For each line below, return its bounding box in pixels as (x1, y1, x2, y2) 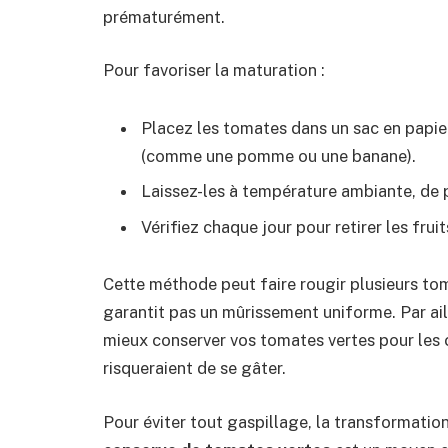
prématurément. (103, 6, 225, 27)
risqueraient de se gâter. (103, 358, 286, 379)
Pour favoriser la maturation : (103, 60, 325, 81)
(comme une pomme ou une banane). (141, 145, 416, 166)
